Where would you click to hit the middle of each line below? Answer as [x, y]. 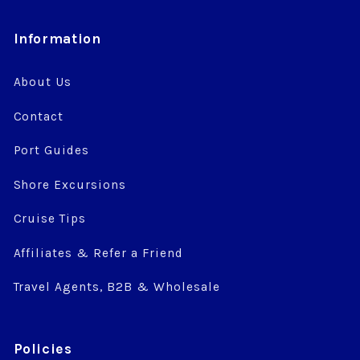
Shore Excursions [70, 184]
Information [57, 39]
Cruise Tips [50, 219]
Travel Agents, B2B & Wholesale [117, 287]
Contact [39, 116]
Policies [43, 348]
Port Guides [51, 151]
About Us [43, 82]
